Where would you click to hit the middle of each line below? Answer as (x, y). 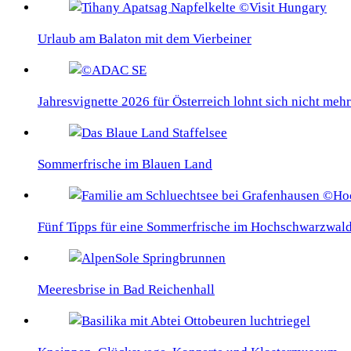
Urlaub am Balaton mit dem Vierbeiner (145, 39)
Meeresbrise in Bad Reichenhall (126, 290)
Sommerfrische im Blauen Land (125, 165)
